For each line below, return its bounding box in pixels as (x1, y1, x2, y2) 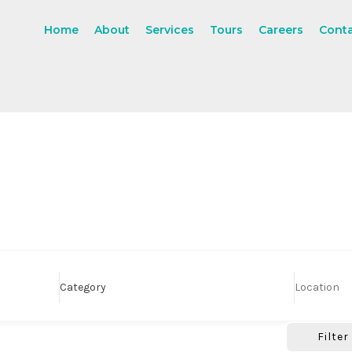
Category (60, 280, 107, 295)
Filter (317, 330, 349, 344)
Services (145, 23, 194, 37)
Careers (258, 23, 303, 37)
